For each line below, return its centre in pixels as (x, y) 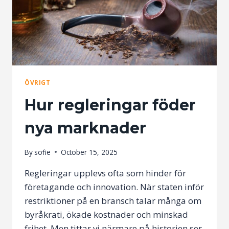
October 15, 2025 (89, 152)
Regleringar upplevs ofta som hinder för (105, 173)
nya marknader (85, 128)
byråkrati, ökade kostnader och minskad (106, 214)
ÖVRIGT (38, 83)
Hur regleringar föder (110, 105)
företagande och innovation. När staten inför (114, 187)
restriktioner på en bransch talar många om (113, 200)
